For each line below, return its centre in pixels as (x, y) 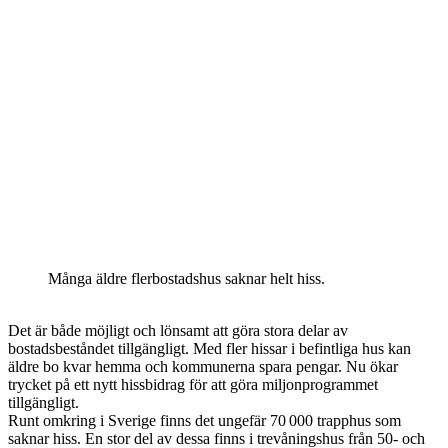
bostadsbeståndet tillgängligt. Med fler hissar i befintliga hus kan (209, 349)
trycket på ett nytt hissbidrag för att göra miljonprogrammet (193, 385)
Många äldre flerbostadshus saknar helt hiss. (186, 279)
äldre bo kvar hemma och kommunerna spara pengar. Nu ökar (203, 367)
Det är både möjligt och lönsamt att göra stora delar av (178, 331)
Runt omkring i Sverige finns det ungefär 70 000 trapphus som (204, 421)
